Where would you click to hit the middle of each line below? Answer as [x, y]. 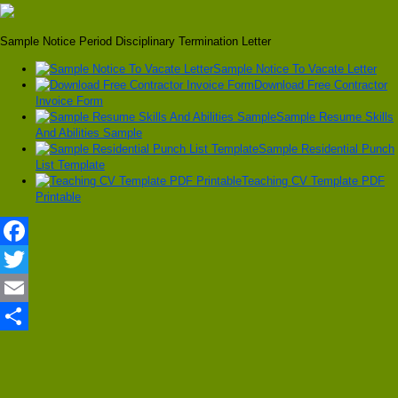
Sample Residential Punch [326, 149]
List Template [70, 165]
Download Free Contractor [321, 85]
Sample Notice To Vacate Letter [295, 69]
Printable [58, 197]
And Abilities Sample [89, 133]
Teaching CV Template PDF [313, 181]
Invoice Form [69, 101]
